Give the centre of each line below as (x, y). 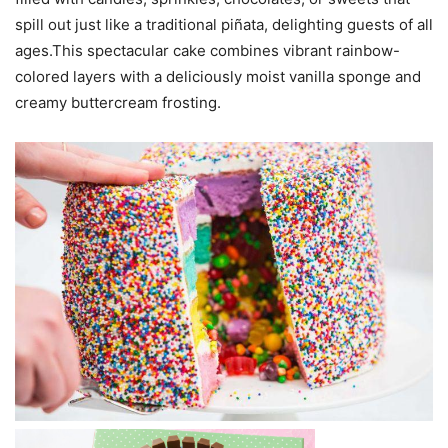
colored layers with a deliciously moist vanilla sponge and (218, 77)
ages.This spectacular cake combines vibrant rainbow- (207, 51)
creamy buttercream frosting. (118, 103)
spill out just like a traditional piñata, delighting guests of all (224, 25)
